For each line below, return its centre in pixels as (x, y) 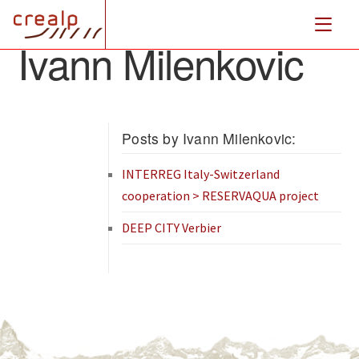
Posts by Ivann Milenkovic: (209, 138)
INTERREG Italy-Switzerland (201, 174)
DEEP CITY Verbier (172, 228)
